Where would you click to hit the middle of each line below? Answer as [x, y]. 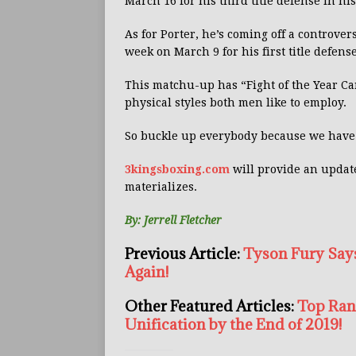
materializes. [161, 187]
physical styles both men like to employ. [236, 103]
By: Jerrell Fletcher [173, 221]
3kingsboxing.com [177, 170]
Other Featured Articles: [211, 306]
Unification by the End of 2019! [233, 325]
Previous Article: [184, 254]
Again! [147, 272]
